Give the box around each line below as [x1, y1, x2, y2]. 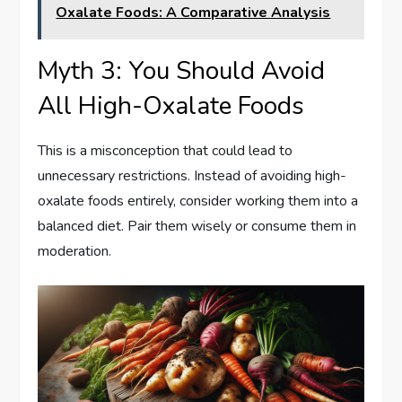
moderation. [38, 241, 112, 262]
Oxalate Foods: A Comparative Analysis [56, 3, 331, 23]
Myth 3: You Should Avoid [38, 54, 326, 89]
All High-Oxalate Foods [38, 89, 305, 124]
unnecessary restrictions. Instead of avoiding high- [38, 166, 347, 187]
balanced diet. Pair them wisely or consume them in [38, 216, 357, 237]
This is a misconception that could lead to [38, 141, 293, 162]
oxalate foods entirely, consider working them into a [38, 191, 359, 212]
